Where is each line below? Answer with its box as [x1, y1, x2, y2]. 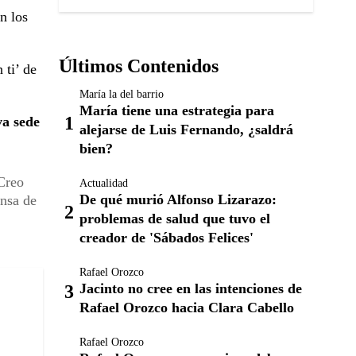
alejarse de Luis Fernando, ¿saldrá [79, 122, 293, 137]
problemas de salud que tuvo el [79, 211, 270, 226]
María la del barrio [79, 88, 164, 100]
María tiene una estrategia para [79, 103, 274, 118]
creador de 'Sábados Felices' [79, 230, 253, 246]
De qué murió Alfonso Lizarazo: [79, 192, 277, 207]
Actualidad [79, 177, 128, 189]
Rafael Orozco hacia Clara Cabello [79, 300, 294, 315]
